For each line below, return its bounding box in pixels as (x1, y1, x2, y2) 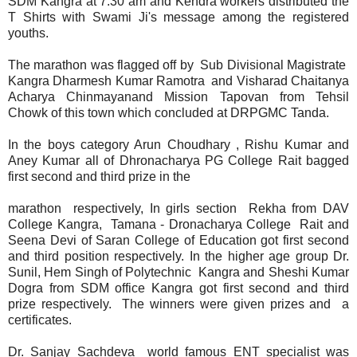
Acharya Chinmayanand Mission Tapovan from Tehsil (8, 89, 349, 104)
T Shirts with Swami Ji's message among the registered (8, 10, 349, 24)
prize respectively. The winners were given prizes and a (8, 296, 349, 311)
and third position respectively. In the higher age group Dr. (8, 249, 349, 263)
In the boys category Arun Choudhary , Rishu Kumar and (8, 137, 349, 151)
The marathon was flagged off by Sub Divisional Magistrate (8, 57, 349, 72)
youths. (8, 25, 49, 40)
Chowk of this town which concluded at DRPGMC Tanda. (8, 105, 329, 120)
